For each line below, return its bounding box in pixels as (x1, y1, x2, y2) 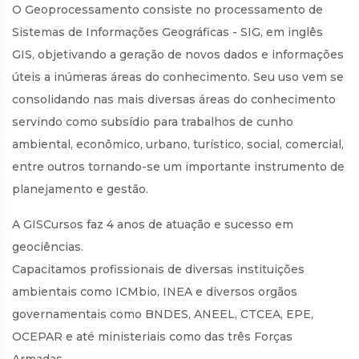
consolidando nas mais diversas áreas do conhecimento (12, 92, 336, 107)
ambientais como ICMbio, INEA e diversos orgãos (12, 284, 297, 299)
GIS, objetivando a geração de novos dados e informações (12, 47, 344, 62)
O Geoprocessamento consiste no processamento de (12, 2, 323, 17)
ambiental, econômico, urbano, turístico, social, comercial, (12, 137, 344, 151)
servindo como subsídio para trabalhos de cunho (12, 115, 293, 129)
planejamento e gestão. (12, 182, 148, 196)
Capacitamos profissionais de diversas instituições (12, 262, 305, 276)
